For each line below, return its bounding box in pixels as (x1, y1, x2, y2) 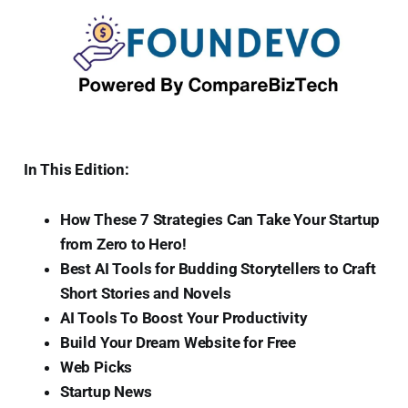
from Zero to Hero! (59, 234, 187, 253)
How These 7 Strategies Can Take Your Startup (59, 209, 381, 229)
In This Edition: (23, 159, 129, 178)
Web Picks (59, 357, 133, 376)
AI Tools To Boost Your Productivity (59, 308, 308, 327)
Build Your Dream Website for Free (59, 332, 297, 352)
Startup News (59, 382, 152, 401)
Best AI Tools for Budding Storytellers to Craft (59, 259, 376, 278)
